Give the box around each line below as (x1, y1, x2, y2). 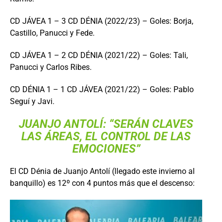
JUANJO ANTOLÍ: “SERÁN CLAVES (19, 117, 193, 131)
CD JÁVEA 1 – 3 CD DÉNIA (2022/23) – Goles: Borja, (10, 16, 193, 26)
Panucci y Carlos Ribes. (10, 62, 92, 72)
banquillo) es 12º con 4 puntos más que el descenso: (10, 178, 195, 188)
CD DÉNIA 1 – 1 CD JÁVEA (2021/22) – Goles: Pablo (10, 85, 194, 94)
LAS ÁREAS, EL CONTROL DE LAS (21, 130, 191, 143)
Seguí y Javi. (10, 97, 55, 106)
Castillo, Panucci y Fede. (10, 28, 95, 38)
